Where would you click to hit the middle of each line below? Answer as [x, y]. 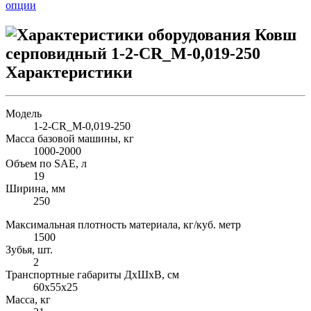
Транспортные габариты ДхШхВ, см [92, 275]
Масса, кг [28, 300]
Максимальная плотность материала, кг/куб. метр [123, 225]
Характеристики [69, 72]
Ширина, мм [35, 189]
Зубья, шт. [29, 250]
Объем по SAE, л [46, 164]
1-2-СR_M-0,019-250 [82, 126]
